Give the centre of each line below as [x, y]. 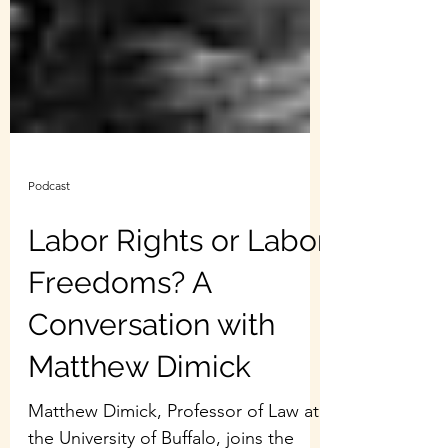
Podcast [49, 240]
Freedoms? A [119, 337]
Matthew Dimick [139, 421]
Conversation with [151, 379]
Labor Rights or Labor [177, 295]
